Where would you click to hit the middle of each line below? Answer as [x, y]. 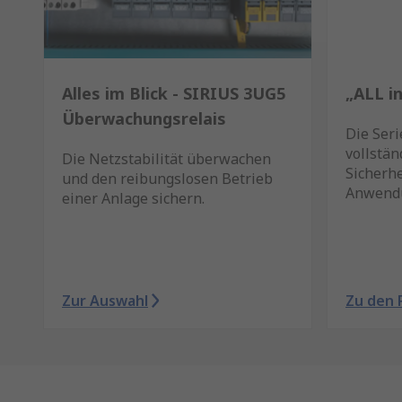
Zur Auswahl [105, 301]
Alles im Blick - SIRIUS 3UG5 [174, 93]
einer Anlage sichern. [133, 198]
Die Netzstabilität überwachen [166, 159]
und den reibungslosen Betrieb [167, 179]
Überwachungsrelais [144, 118]
